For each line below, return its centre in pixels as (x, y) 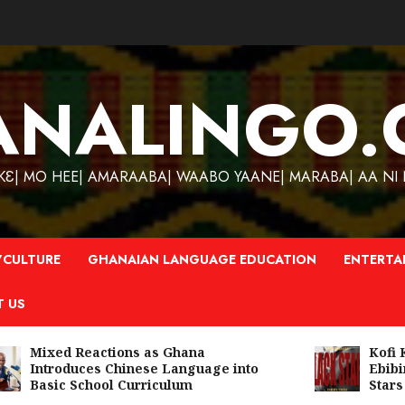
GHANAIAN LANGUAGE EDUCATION (202, 259)
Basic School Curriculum (90, 385)
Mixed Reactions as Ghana (96, 352)
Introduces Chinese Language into (123, 368)
